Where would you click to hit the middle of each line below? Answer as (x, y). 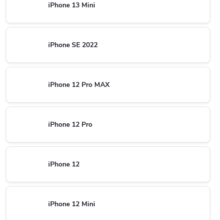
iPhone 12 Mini (72, 204)
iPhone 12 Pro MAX (79, 84)
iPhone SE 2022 (73, 45)
